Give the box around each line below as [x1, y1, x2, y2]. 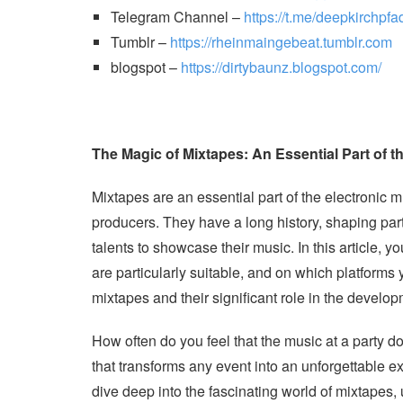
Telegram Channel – [110, 6, 244, 27]
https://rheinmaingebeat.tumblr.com [169, 31, 392, 52]
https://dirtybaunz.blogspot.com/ [180, 57, 381, 77]
